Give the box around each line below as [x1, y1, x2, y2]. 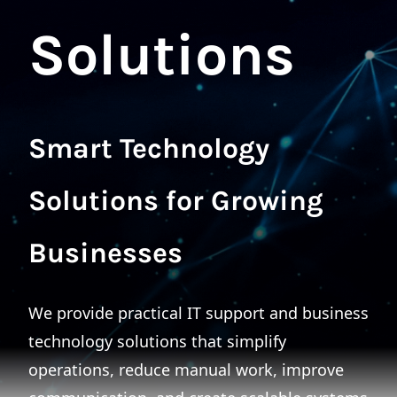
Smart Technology [28, 132, 269, 165]
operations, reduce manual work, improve [28, 359, 344, 380]
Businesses [28, 237, 183, 269]
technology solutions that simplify [28, 331, 286, 352]
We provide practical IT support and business [28, 302, 369, 323]
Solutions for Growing [28, 184, 323, 217]
